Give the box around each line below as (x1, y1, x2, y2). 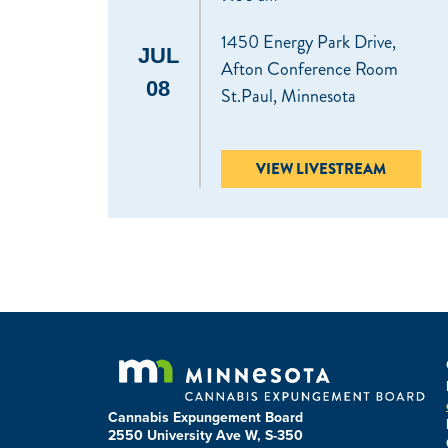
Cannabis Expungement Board (107, 406, 303, 427)
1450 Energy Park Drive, (220, 29, 396, 56)
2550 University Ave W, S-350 (107, 424, 303, 445)
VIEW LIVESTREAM (255, 157, 386, 180)
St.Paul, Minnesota (220, 83, 356, 110)
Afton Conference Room (220, 56, 398, 83)
